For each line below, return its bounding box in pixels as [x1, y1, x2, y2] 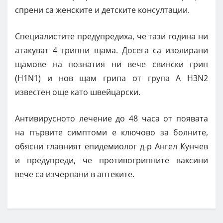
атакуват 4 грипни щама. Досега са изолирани [15, 44, 208, 56]
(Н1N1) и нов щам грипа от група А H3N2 [15, 72, 208, 84]
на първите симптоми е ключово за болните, [15, 126, 208, 138]
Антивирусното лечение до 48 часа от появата [15, 112, 208, 124]
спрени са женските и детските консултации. [15, 4, 190, 15]
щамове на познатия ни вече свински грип [15, 58, 208, 70]
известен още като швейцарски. [15, 86, 140, 98]
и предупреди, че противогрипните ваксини [15, 154, 208, 166]
